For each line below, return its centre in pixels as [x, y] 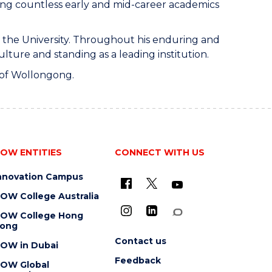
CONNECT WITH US [159, 152]
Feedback [138, 260]
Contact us [140, 241]
